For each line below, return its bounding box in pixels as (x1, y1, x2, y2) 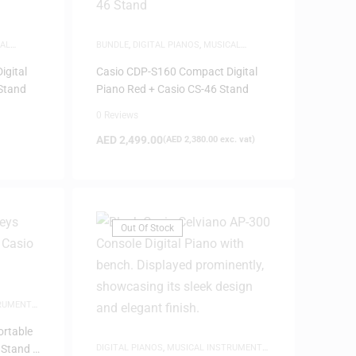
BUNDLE (95, 40, 129, 50)
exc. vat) (217, 134, 255, 145)
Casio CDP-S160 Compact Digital (95, 65, 257, 78)
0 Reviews (95, 110, 138, 121)
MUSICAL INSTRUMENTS (166, 342, 268, 353)
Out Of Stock (120, 222, 174, 234)
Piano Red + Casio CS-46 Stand (95, 83, 249, 95)
